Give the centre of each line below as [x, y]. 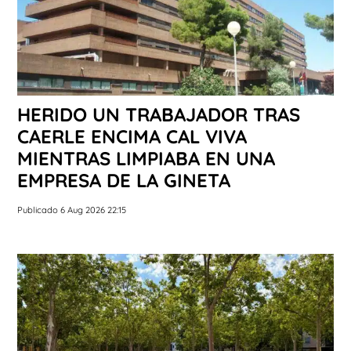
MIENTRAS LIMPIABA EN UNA [146, 159]
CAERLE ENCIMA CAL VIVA [132, 137]
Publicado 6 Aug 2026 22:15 [72, 210]
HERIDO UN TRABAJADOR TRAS [159, 115]
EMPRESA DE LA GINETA [124, 181]
